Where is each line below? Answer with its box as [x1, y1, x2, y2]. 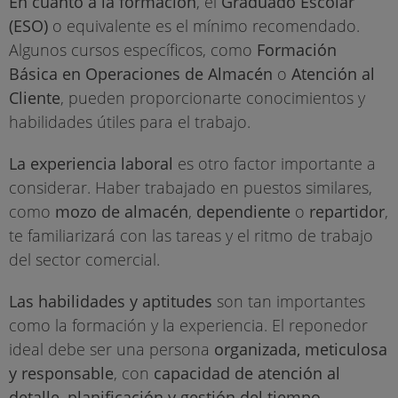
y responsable [9, 362, 114, 385]
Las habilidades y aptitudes [9, 291, 212, 313]
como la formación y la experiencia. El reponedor [9, 314, 368, 337]
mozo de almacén [55, 201, 188, 223]
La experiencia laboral [9, 153, 173, 175]
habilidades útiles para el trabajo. [9, 111, 251, 133]
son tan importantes [212, 291, 365, 313]
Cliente [9, 87, 60, 109]
